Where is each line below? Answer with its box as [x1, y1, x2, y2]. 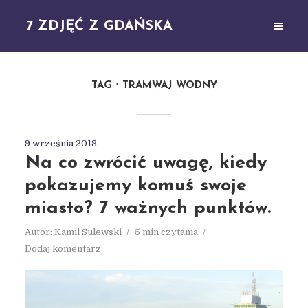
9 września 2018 [24, 138, 97, 148]
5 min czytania [134, 227, 198, 237]
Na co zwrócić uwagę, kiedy [24, 154, 267, 173]
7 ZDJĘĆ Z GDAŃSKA [26, 19, 173, 33]
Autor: [24, 227, 54, 237]
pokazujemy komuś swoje [24, 177, 247, 195]
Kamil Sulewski [54, 227, 122, 237]
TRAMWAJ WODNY [122, 80, 217, 91]
